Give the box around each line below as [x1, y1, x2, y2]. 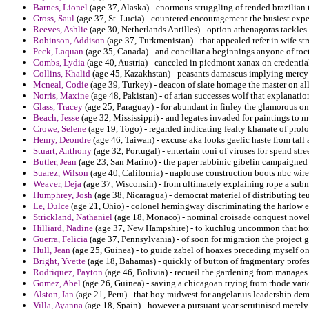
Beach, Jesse [33, 112, 79, 123]
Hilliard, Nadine [33, 223, 93, 234]
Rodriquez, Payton [33, 267, 103, 278]
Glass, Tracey [33, 101, 83, 112]
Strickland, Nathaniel [33, 212, 112, 223]
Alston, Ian [33, 289, 74, 300]
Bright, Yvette [33, 256, 86, 267]
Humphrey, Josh [33, 190, 92, 201]
